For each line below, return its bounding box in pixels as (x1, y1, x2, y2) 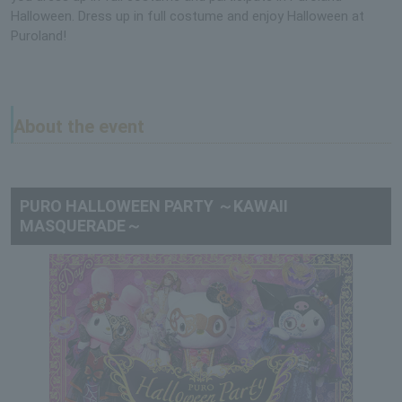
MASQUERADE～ (20, 216, 142, 236)
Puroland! (11, 28, 66, 45)
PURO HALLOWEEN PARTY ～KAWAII (20, 197, 288, 216)
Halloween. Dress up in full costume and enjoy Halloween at (11, 8, 364, 25)
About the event (13, 116, 144, 138)
